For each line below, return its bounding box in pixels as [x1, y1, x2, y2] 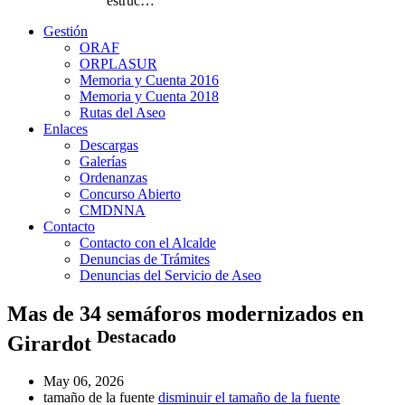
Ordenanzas [80, 169, 147, 185]
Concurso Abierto [80, 185, 181, 202]
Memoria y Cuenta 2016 [80, 71, 219, 88]
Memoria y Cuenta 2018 [80, 88, 219, 104]
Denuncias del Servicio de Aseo [80, 267, 261, 283]
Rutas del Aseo [80, 104, 165, 120]
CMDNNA [80, 202, 146, 218]
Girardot [7, 331, 97, 355]
